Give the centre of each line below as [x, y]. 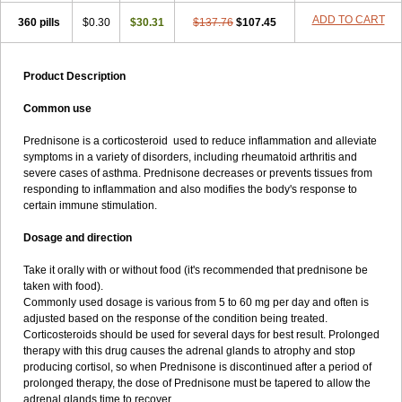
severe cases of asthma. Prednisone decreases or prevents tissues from [198, 173]
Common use [57, 109]
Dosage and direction [78, 238]
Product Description [74, 76]
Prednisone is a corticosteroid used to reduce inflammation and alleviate [200, 141]
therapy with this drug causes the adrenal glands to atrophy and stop [189, 351]
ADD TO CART [348, 20]
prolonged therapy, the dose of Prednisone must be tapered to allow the [197, 383]
